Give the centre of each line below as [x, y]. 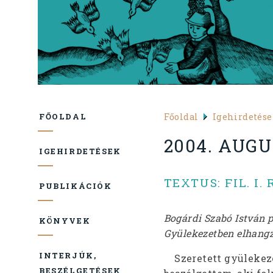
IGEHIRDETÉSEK [80, 151]
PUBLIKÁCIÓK [76, 186]
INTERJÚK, [68, 255]
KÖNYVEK [65, 220]
